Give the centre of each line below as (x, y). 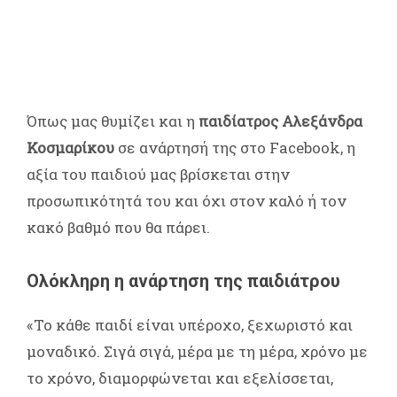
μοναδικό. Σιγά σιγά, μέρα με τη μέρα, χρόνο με (197, 351)
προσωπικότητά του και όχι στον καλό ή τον (187, 200)
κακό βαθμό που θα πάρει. (118, 227)
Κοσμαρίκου (70, 147)
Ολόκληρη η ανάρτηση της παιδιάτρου (183, 280)
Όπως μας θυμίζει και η (111, 121)
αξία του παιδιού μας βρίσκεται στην (158, 174)
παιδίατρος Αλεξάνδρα (279, 121)
